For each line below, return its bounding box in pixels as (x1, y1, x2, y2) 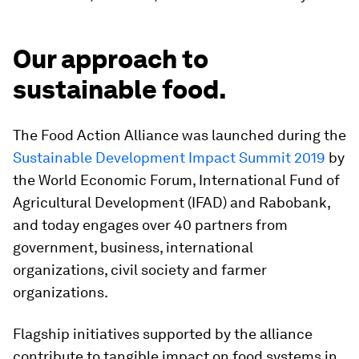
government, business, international (13, 239, 253, 256)
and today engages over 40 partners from (13, 216, 288, 233)
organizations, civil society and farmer (13, 261, 267, 278)
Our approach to (13, 43, 208, 75)
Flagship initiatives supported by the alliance (13, 325, 313, 342)
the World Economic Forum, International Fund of (13, 171, 340, 188)
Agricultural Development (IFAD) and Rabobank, (13, 194, 330, 211)
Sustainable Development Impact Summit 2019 (13, 149, 325, 166)
